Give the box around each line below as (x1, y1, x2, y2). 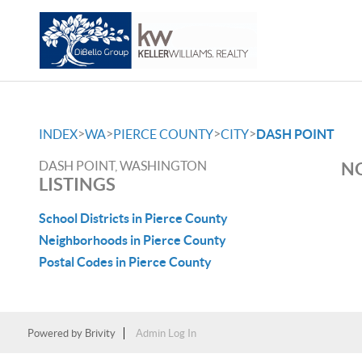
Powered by (27, 327, 85, 339)
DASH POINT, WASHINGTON (39, 158, 207, 173)
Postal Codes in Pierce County (39, 255, 212, 269)
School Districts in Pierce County (39, 211, 228, 225)
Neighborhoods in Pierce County (39, 233, 226, 247)
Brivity (84, 327, 116, 339)
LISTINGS (39, 174, 116, 194)
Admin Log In (135, 327, 196, 339)
